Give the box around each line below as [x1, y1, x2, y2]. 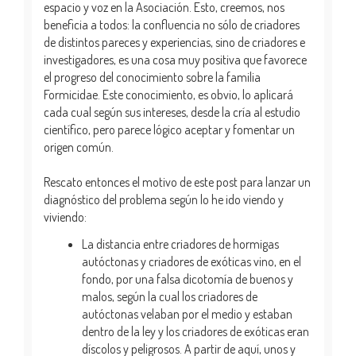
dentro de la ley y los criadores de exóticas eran [82, 323, 309, 340]
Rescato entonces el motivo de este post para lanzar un [44, 173, 311, 190]
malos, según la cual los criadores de [82, 288, 257, 305]
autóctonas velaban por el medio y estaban [82, 306, 292, 323]
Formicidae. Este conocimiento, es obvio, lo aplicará [44, 86, 293, 103]
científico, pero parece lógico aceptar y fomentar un [44, 121, 295, 137]
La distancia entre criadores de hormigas [82, 236, 279, 253]
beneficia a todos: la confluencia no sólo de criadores [44, 16, 300, 33]
